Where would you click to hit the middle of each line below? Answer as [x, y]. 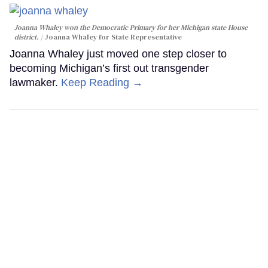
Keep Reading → [102, 83]
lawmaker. [35, 83]
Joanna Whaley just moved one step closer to [118, 54]
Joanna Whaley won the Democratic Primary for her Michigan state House [131, 28]
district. [27, 37]
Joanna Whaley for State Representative [113, 37]
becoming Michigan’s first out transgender [109, 68]
